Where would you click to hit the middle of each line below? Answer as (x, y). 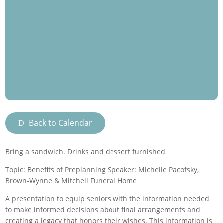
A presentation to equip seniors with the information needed (108, 198)
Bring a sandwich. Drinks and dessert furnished (86, 151)
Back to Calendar (61, 123)
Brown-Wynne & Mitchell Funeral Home (71, 180)
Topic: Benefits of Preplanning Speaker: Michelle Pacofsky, (102, 169)
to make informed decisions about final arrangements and (103, 209)
